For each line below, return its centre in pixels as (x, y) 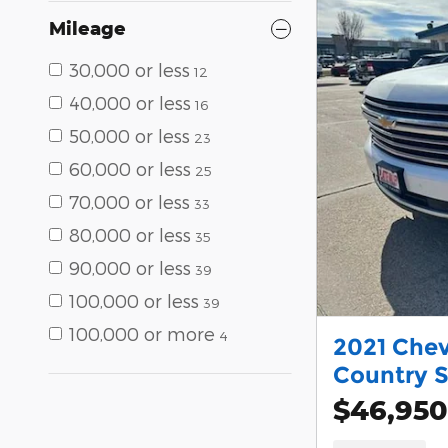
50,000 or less (129, 135)
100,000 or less (134, 300)
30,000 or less (129, 69)
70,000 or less (129, 201)
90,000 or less (130, 267)
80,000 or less (130, 234)
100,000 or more (142, 333)
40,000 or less (130, 102)
